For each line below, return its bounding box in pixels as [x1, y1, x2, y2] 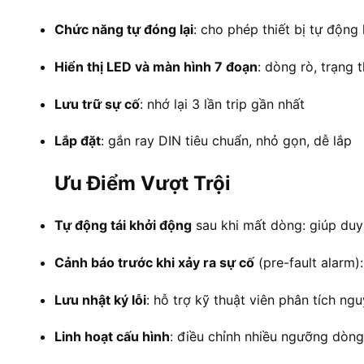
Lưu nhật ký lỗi [54, 291, 146, 308]
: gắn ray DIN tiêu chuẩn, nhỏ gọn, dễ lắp [101, 132, 352, 149]
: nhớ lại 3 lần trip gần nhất [140, 95, 305, 112]
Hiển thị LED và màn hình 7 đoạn [54, 58, 258, 75]
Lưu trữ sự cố [54, 95, 140, 112]
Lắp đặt [54, 132, 101, 149]
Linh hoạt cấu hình [54, 328, 170, 345]
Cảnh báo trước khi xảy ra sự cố [54, 253, 254, 271]
